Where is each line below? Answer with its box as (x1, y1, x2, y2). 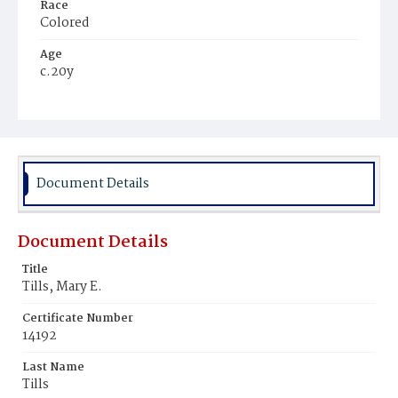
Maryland (40, 110, 99, 131)
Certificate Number (22, 309, 133, 328)
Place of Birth (40, 94, 118, 113)
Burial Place (40, 143, 109, 162)
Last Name (22, 358, 84, 377)
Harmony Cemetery (49, 162, 157, 180)
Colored (40, 12, 90, 34)
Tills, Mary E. (22, 276, 102, 298)
